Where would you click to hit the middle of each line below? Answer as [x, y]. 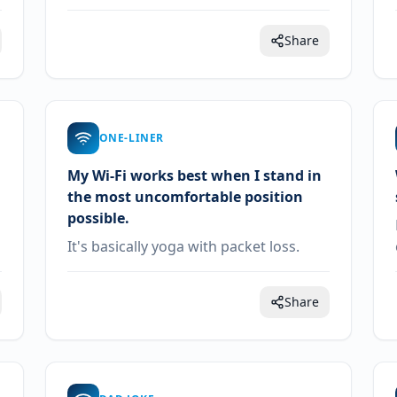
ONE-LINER [132, 138]
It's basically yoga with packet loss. [183, 246]
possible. [98, 218]
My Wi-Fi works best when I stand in [194, 175]
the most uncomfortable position [185, 197]
